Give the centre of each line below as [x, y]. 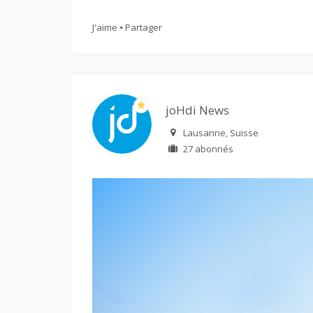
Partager [144, 27]
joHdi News [197, 110]
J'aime [105, 27]
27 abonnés [208, 148]
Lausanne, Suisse [221, 132]
